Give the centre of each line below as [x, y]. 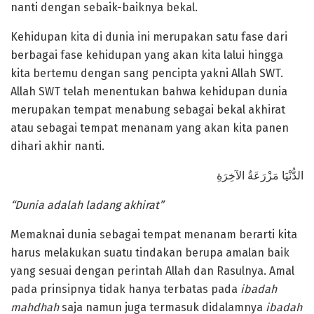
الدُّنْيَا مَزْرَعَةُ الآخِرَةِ [260, 176]
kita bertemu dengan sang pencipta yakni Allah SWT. [147, 74]
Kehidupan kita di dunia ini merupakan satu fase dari [149, 37]
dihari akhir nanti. [57, 146]
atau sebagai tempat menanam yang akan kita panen [150, 128]
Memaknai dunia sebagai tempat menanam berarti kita [154, 235]
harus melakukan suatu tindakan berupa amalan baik [150, 253]
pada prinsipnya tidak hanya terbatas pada [125, 289]
